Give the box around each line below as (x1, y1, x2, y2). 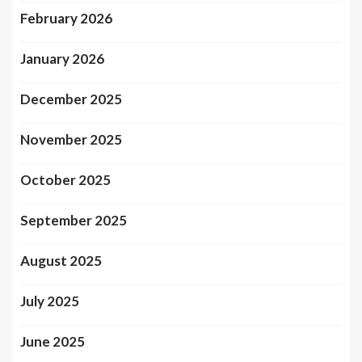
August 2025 (20, 252, 102, 270)
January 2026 (20, 50, 104, 68)
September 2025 (20, 212, 127, 229)
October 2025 (20, 171, 111, 189)
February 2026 (20, 10, 112, 27)
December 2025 (20, 90, 122, 108)
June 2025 (20, 333, 85, 351)
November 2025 (20, 131, 122, 149)
